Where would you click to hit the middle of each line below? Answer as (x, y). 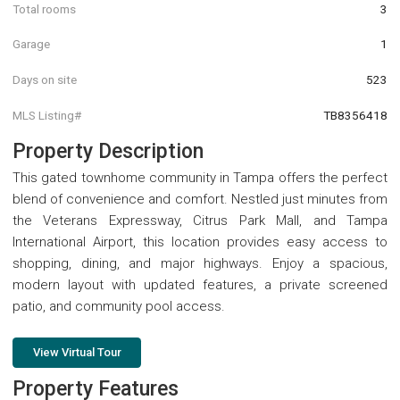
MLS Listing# (47, 115)
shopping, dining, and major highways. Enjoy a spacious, (200, 264)
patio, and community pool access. (119, 307)
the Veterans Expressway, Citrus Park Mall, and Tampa (200, 221)
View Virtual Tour (77, 353)
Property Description (108, 152)
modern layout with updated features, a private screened (200, 285)
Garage (31, 44)
